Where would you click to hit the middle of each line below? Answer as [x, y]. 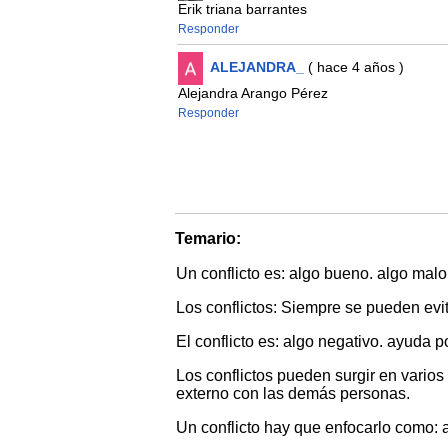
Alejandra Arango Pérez [252, 93]
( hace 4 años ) [353, 67]
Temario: [207, 239]
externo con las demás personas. [292, 394]
